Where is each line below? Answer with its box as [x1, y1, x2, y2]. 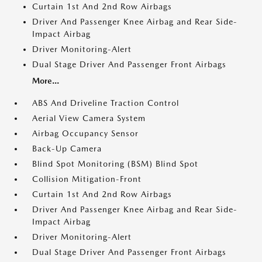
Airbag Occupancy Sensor [32, 129, 139, 138]
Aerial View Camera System [32, 113, 146, 123]
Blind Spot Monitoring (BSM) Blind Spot [32, 159, 198, 168]
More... [32, 76, 59, 85]
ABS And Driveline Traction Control [32, 98, 179, 108]
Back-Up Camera [32, 144, 102, 153]
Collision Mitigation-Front [32, 174, 142, 184]
